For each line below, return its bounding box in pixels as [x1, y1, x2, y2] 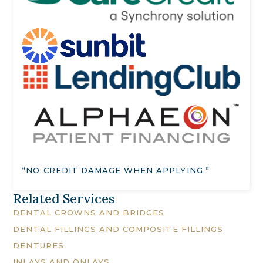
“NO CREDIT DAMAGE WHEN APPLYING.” [22, 166, 210, 176]
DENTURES [13, 241, 64, 251]
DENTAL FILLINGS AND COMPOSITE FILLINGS [13, 224, 223, 234]
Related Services [13, 190, 115, 207]
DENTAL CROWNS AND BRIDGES [13, 208, 165, 218]
